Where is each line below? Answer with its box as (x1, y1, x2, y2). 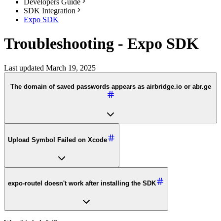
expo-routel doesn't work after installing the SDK (8, 180, 156, 187)
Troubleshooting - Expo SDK (4, 35, 199, 53)
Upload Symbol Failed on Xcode (8, 136, 107, 144)
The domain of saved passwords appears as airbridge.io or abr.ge (10, 82, 211, 90)
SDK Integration (24, 6, 75, 15)
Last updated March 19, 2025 (4, 63, 96, 72)
